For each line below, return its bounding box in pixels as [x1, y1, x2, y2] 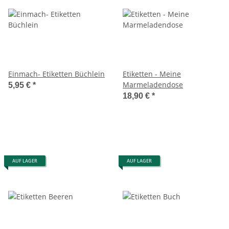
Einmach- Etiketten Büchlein [8, 68, 105, 79]
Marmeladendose [123, 79, 183, 89]
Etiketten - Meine [123, 68, 181, 79]
